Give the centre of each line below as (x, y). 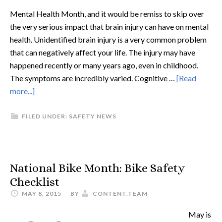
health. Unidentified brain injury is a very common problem (108, 39)
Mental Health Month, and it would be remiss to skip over (107, 14)
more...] (22, 91)
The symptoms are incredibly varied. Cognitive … (93, 78)
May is (200, 214)
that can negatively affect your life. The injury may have (103, 52)
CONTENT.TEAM (120, 194)
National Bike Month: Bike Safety (97, 168)
